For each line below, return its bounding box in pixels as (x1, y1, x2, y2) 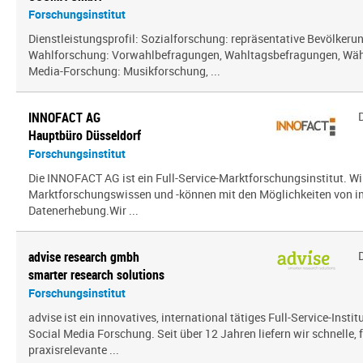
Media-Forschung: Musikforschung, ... (28, 63, 220, 79)
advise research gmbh (28, 248, 139, 266)
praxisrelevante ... (28, 342, 119, 357)
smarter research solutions (28, 266, 164, 284)
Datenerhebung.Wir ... (28, 203, 139, 218)
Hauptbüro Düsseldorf (28, 126, 141, 144)
